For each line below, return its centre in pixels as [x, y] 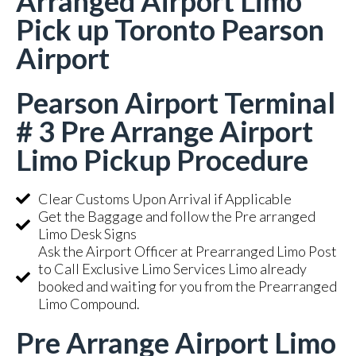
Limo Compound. [89, 304]
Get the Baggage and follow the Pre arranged [176, 216]
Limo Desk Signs [87, 234]
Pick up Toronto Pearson [170, 29]
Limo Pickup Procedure [162, 160]
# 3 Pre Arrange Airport [164, 131]
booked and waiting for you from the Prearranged [187, 286]
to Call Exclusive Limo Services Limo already [172, 269]
